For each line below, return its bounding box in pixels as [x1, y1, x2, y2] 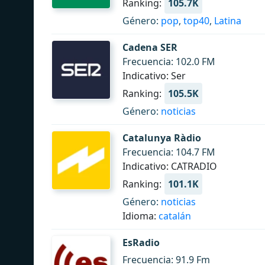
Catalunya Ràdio [122, 131, 201, 144]
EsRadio [122, 236, 160, 249]
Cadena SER [122, 41, 177, 54]
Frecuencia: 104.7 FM [122, 146, 215, 159]
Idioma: [122, 209, 159, 222]
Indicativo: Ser [122, 69, 186, 82]
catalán [159, 209, 191, 222]
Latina [214, 14, 241, 27]
